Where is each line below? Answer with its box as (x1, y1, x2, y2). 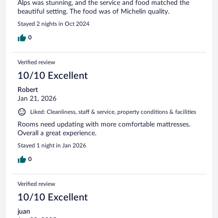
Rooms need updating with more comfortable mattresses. (18, 121, 190, 128)
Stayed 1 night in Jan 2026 (18, 142, 86, 148)
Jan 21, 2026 (18, 95, 56, 102)
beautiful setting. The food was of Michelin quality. (18, 8, 169, 15)
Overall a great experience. (18, 129, 96, 137)
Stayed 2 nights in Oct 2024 (18, 20, 90, 27)
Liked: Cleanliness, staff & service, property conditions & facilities (30, 109, 196, 115)
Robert (18, 86, 38, 93)
